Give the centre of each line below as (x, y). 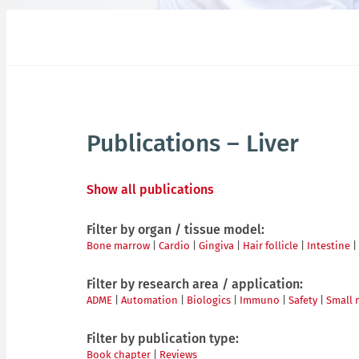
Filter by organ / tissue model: (175, 229)
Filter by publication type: (163, 338)
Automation (149, 300)
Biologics (209, 300)
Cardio (174, 245)
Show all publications (150, 189)
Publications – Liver (193, 143)
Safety (303, 300)
